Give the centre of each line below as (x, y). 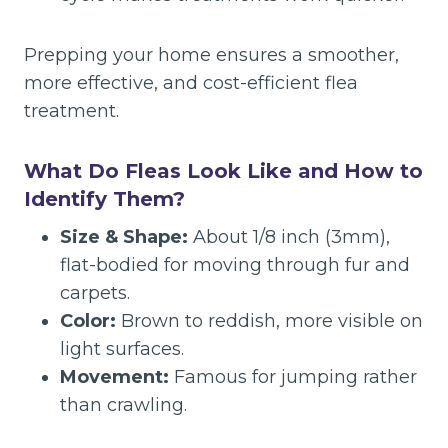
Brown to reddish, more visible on (269, 321)
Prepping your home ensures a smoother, (211, 55)
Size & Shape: (124, 237)
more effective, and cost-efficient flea (191, 83)
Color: (88, 321)
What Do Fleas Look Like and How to (223, 171)
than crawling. (123, 405)
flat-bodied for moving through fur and (235, 265)
